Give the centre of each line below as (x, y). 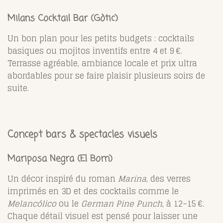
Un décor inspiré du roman (63, 178)
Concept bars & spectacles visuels (82, 135)
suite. (18, 88)
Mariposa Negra (41, 159)
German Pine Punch (122, 203)
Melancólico (32, 203)
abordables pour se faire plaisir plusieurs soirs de (106, 75)
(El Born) (93, 159)
